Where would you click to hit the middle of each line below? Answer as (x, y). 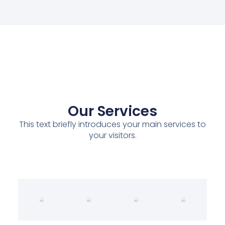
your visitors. (113, 136)
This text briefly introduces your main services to (113, 125)
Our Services (113, 111)
